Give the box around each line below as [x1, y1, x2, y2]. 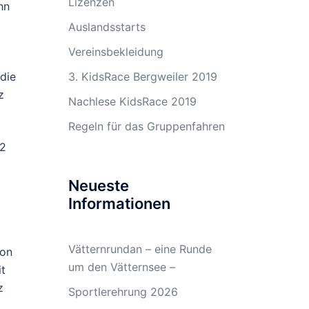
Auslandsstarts [68, 20, 146, 34]
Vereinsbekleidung [68, 45, 163, 59]
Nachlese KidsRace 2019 [68, 94, 197, 108]
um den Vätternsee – [68, 260, 175, 274]
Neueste [68, 177, 129, 195]
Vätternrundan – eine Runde [68, 242, 212, 256]
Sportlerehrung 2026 [68, 285, 178, 299]
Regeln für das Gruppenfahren [68, 119, 225, 133]
